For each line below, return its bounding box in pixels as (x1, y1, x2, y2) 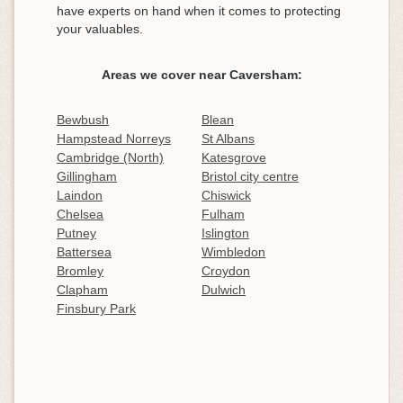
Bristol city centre (201, 168, 299, 184)
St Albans (201, 130, 255, 146)
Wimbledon (201, 244, 265, 259)
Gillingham (57, 168, 117, 184)
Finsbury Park (57, 300, 136, 316)
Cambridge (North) (57, 149, 164, 165)
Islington (201, 225, 249, 240)
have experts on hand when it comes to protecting (57, 3, 341, 18)
